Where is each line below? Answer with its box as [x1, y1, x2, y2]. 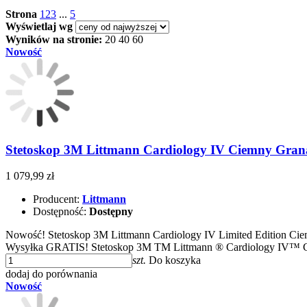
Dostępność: [33, 206, 89, 218]
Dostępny [89, 206, 133, 218]
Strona [5, 8, 37, 20]
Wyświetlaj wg [5, 20, 73, 32]
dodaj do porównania [5, 268, 97, 280]
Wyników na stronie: [5, 33, 102, 45]
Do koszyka [149, 254, 201, 267]
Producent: [33, 193, 82, 206]
